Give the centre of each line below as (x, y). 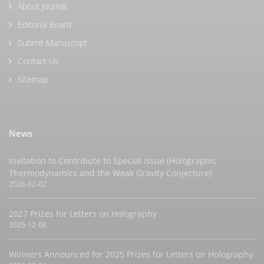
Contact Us (38, 61)
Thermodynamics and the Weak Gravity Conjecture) (110, 173)
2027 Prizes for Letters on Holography (83, 214)
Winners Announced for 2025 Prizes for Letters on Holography (131, 254)
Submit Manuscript (52, 43)
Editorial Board (44, 24)
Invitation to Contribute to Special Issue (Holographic (113, 161)
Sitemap (33, 79)
